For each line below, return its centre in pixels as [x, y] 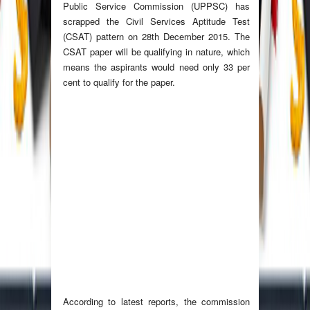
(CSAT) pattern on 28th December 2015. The [156, 37]
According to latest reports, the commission [156, 302]
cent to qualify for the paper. [119, 82]
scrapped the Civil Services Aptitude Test [156, 21]
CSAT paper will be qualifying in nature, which [156, 52]
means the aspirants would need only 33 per [156, 67]
